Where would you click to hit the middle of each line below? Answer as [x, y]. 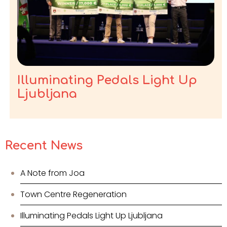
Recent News [44, 146]
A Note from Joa [52, 173]
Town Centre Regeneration [73, 195]
